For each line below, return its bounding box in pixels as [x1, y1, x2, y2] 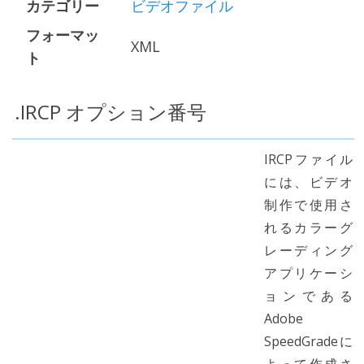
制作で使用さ [264, 196, 353, 214]
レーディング [264, 241, 353, 259]
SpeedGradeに [264, 332, 353, 350]
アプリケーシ [264, 264, 353, 282]
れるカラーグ [264, 219, 353, 236]
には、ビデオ [264, 173, 353, 191]
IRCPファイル [264, 150, 353, 168]
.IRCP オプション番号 [15, 98, 206, 125]
